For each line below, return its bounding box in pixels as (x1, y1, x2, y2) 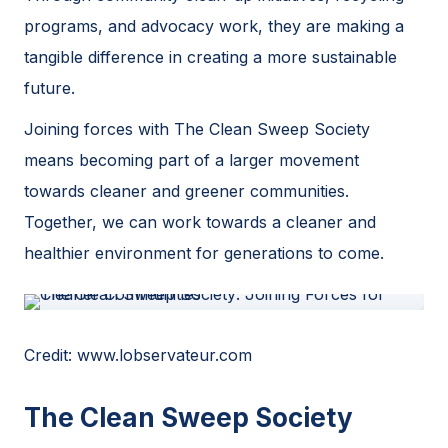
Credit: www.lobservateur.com (24, 344, 252, 365)
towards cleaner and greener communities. (24, 180, 349, 201)
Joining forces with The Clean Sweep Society (24, 118, 370, 139)
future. (24, 77, 75, 98)
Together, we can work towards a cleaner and (24, 211, 376, 232)
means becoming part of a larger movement (24, 149, 359, 170)
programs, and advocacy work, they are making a (24, 15, 404, 36)
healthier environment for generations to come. (24, 242, 384, 263)
